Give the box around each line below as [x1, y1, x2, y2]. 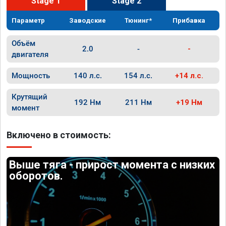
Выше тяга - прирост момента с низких [9, 158, 215, 171]
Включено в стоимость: [7, 130, 111, 140]
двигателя [12, 50, 48, 59]
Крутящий [12, 92, 47, 101]
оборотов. [9, 169, 64, 182]
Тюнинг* [125, 17, 152, 24]
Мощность [12, 71, 50, 80]
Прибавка [173, 17, 206, 24]
